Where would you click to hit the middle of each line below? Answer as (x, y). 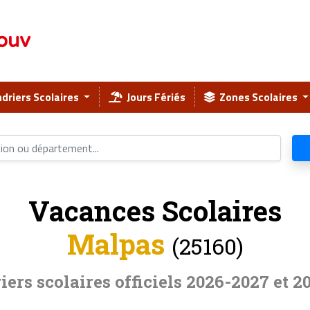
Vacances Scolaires (155, 211)
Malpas (116, 244)
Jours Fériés (154, 97)
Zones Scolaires (257, 97)
